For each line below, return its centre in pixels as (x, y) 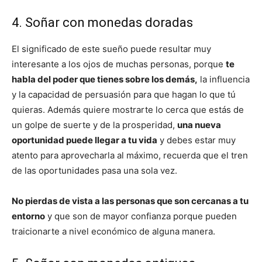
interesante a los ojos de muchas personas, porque (119, 64)
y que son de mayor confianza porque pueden (141, 216)
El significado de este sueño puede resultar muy (111, 49)
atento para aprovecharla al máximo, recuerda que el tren (130, 156)
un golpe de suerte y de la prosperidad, (94, 125)
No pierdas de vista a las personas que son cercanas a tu (130, 201)
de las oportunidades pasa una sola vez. (94, 171)
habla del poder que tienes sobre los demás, (105, 80)
